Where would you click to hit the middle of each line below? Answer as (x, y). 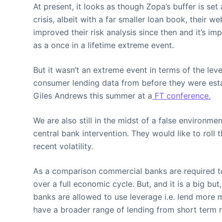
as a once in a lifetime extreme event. (104, 45)
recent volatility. (63, 146)
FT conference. (182, 96)
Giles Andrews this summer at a (93, 96)
